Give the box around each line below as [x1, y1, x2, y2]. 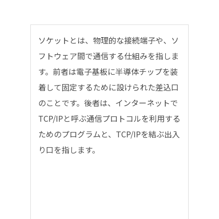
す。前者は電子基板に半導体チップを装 [38, 66, 178, 77]
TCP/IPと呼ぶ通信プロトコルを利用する [38, 112, 180, 124]
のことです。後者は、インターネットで [38, 97, 178, 109]
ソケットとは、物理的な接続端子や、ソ [38, 34, 179, 46]
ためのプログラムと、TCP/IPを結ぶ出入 [38, 128, 180, 140]
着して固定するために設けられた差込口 [38, 81, 179, 93]
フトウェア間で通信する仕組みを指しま [38, 50, 179, 62]
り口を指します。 [38, 144, 100, 155]
